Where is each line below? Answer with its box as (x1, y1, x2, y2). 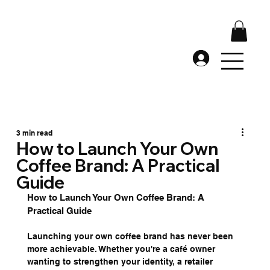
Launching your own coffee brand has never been (27, 231, 236, 242)
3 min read (16, 128, 52, 138)
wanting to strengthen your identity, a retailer (27, 257, 215, 267)
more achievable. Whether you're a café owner (27, 244, 218, 254)
